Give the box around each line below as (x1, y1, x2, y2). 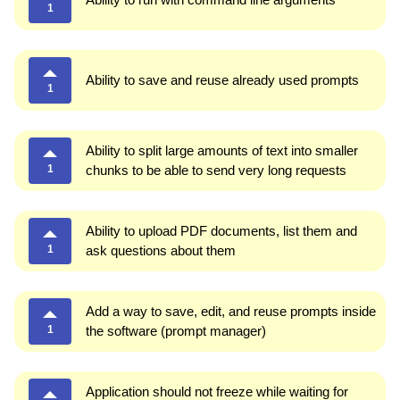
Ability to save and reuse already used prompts (86, 71, 359, 87)
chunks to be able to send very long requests (86, 162, 346, 178)
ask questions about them (86, 242, 236, 258)
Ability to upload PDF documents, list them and (86, 222, 357, 238)
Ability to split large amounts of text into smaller (86, 142, 358, 158)
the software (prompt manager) (86, 322, 266, 338)
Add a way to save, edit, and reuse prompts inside (86, 303, 376, 319)
